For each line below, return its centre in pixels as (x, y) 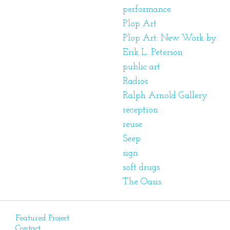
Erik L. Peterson (153, 52)
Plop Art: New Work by (170, 38)
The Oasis (142, 182)
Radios (135, 81)
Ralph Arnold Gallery (165, 95)
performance (147, 9)
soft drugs (141, 167)
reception (140, 110)
